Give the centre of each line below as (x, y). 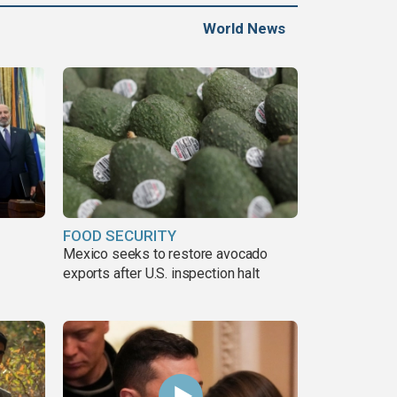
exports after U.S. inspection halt (161, 273)
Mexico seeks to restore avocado (166, 253)
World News (244, 29)
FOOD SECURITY (120, 235)
